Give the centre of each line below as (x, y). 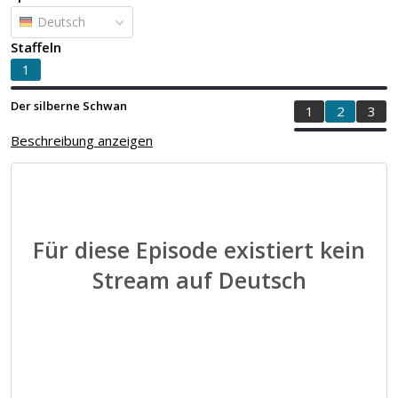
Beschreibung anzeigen (82, 140)
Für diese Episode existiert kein (199, 250)
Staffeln (36, 47)
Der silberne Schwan (69, 106)
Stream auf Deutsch (199, 280)
